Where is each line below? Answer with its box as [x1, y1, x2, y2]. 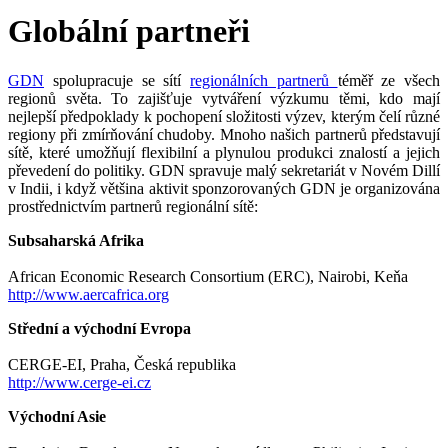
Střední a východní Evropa [8, 319, 191, 337]
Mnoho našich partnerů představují [219, 125, 441, 143]
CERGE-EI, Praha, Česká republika [8, 355, 236, 373]
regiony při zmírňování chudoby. [8, 125, 216, 143]
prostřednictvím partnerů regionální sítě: [8, 197, 258, 215]
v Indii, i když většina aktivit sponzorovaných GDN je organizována [8, 179, 440, 197]
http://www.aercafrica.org [8, 285, 169, 303]
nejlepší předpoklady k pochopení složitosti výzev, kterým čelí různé [8, 107, 440, 125]
